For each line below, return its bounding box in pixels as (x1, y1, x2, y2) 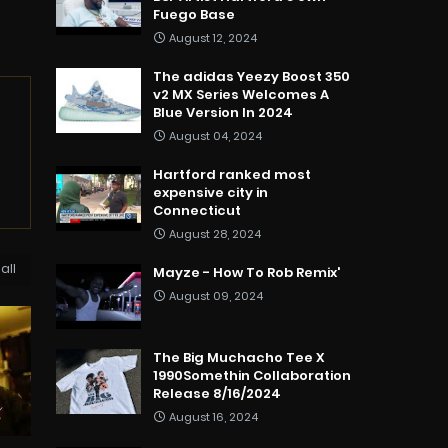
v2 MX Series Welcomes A (153, 85, 329, 105)
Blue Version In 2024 (153, 103, 293, 123)
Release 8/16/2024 (153, 384, 281, 404)
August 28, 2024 (169, 226, 261, 243)
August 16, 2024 (169, 409, 258, 426)
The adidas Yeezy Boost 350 (153, 67, 350, 87)
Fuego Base (153, 5, 235, 25)
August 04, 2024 (169, 128, 262, 145)
